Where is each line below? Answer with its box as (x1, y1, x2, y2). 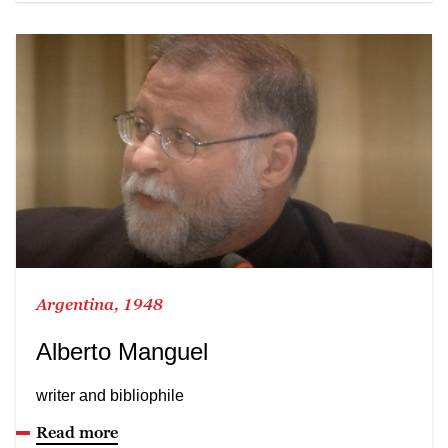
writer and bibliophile (36, 386, 184, 404)
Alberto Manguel (36, 337, 208, 365)
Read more (36, 422, 118, 441)
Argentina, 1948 (36, 294, 163, 313)
